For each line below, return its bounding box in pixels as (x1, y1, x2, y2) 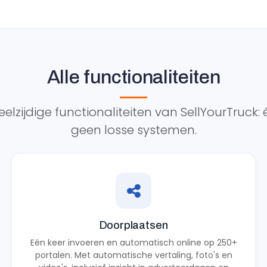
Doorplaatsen (99, 219, 168, 231)
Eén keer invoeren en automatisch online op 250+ (30, 237, 237, 249)
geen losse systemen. (70, 122, 197, 138)
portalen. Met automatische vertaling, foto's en (35, 249, 232, 261)
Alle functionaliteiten (46, 67, 221, 88)
